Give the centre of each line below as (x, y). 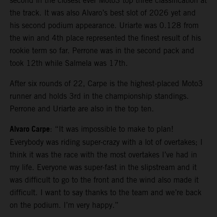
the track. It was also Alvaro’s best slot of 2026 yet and (103, 13)
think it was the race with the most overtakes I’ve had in (103, 155)
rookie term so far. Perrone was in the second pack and (102, 51)
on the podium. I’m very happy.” (64, 205)
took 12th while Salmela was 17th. (69, 63)
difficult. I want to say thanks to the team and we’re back (106, 193)
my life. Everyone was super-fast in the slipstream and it (103, 168)
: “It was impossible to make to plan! (112, 129)
